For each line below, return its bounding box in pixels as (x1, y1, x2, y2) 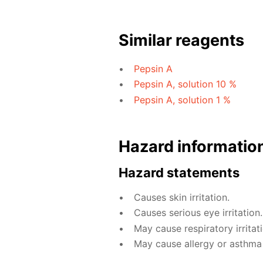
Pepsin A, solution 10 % (133, 78, 237, 90)
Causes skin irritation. (133, 191, 230, 203)
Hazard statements (119, 164, 240, 180)
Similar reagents (119, 30, 244, 50)
